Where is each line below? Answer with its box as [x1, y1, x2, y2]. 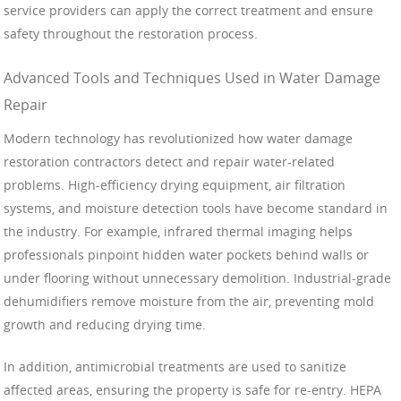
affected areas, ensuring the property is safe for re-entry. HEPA [4, 380, 381, 398]
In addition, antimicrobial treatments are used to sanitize [4, 357, 346, 375]
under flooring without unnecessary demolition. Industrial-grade [4, 269, 391, 286]
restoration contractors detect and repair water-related [4, 152, 335, 170]
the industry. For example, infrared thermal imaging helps [4, 222, 353, 240]
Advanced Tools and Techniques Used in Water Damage [4, 68, 380, 89]
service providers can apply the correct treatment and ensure [4, 2, 373, 20]
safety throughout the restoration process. [4, 25, 258, 43]
